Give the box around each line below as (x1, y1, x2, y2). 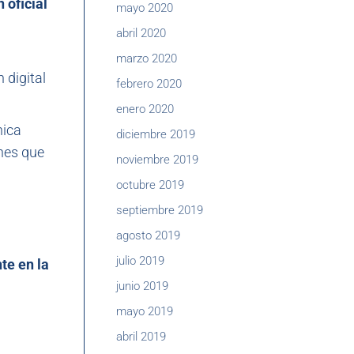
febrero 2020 (116, 77, 182, 91)
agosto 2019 (116, 228, 180, 243)
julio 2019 (116, 254, 164, 268)
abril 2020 (116, 26, 166, 40)
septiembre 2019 (116, 203, 203, 217)
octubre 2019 (116, 178, 184, 192)
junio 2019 (116, 279, 168, 293)
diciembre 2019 (116, 127, 195, 141)
